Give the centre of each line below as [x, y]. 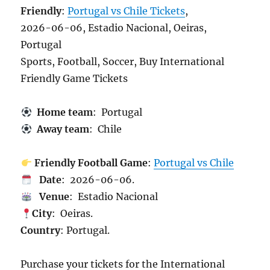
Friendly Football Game [89, 163]
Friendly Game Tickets [74, 78]
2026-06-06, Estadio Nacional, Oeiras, [114, 28]
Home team [62, 112]
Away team [60, 129]
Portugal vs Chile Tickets [127, 11]
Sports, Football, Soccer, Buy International [123, 61]
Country [41, 230]
